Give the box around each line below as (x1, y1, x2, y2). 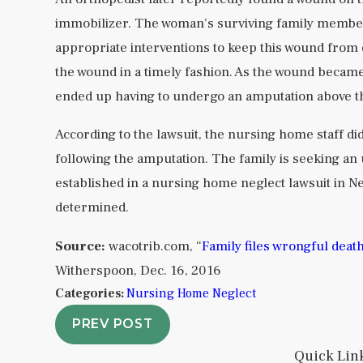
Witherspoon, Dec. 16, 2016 (54, 261, 221, 280)
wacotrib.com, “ (108, 237, 202, 255)
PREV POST (71, 316, 153, 332)
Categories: (54, 284, 126, 301)
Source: (54, 237, 109, 255)
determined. (54, 199, 129, 217)
